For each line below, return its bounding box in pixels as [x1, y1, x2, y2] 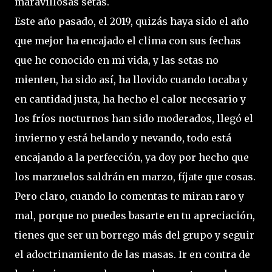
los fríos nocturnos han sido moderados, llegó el [15, 112, 253, 124]
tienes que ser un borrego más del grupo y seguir [15, 229, 254, 241]
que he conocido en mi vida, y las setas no [15, 54, 219, 66]
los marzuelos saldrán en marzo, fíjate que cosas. [15, 171, 256, 183]
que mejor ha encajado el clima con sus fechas [15, 35, 241, 47]
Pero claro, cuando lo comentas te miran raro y [15, 190, 244, 202]
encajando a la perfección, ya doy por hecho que [15, 151, 249, 163]
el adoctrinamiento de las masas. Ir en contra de [15, 248, 250, 260]
